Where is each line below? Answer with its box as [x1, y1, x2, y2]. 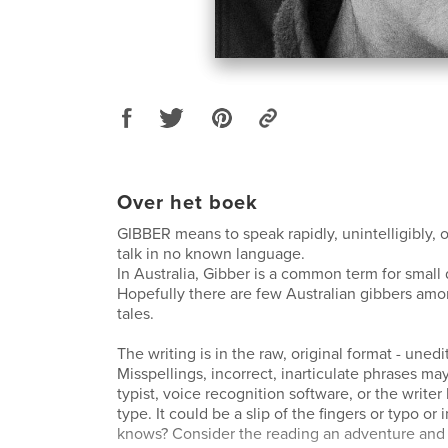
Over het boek [117, 190, 258, 215]
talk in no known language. [117, 243, 305, 264]
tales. [117, 303, 154, 324]
